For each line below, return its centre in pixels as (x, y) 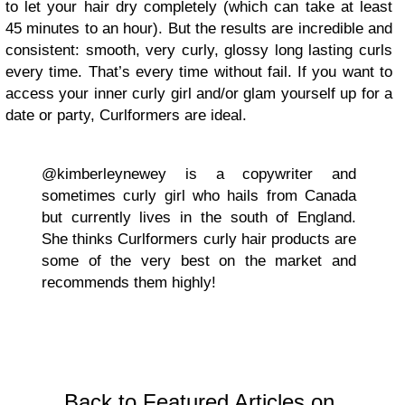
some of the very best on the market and (199, 261)
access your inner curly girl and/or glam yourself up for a (199, 94)
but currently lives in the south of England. (199, 217)
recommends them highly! (129, 283)
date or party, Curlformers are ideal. (126, 115)
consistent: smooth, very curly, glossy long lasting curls (199, 50)
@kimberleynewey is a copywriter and (199, 174)
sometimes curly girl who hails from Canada (199, 196)
